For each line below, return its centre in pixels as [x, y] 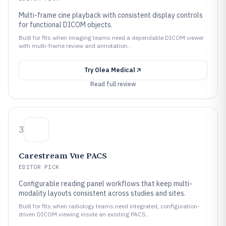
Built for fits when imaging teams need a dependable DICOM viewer [111, 38]
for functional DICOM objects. [66, 25]
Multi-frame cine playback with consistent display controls [111, 15]
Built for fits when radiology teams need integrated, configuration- [109, 206]
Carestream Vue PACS [63, 155]
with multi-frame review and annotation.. [74, 46]
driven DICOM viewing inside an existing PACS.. [84, 214]
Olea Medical [115, 70]
